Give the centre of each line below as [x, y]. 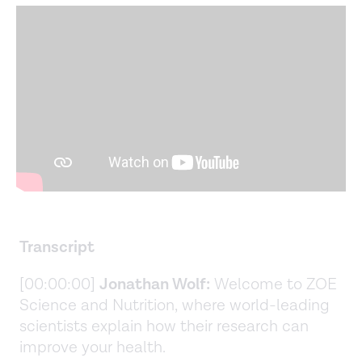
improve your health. [93, 347]
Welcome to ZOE [274, 284]
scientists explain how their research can [164, 326]
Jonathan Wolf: [155, 284]
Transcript [57, 247]
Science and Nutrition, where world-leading [175, 305]
